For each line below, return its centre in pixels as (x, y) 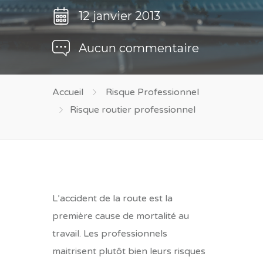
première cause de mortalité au (121, 216)
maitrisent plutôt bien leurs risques (129, 251)
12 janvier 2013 (119, 16)
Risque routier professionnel (133, 110)
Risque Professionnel (152, 92)
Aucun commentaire (139, 48)
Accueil (68, 92)
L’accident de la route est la (112, 198)
